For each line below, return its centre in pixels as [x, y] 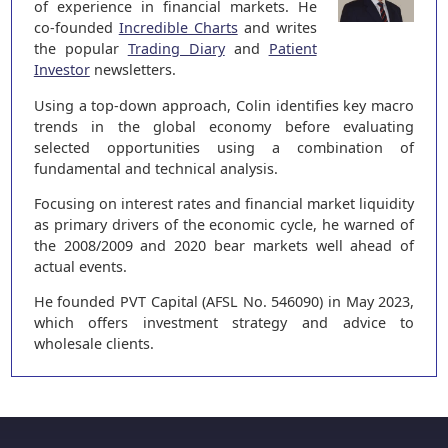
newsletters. [132, 70]
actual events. [80, 266]
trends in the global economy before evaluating [224, 126]
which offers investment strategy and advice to [224, 323]
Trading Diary [176, 49]
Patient [292, 49]
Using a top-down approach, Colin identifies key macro [224, 105]
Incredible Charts [178, 28]
